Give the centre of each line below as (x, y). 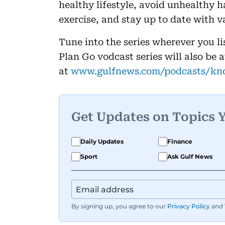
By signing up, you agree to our (119, 206)
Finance (180, 141)
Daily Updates (102, 141)
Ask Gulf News (190, 156)
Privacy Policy (189, 206)
